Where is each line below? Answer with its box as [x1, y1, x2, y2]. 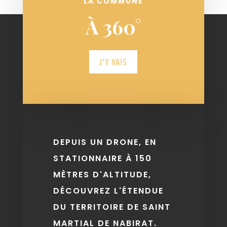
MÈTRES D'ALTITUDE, [53, 168, 152, 180]
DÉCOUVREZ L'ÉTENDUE [53, 184, 164, 197]
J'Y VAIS [99, 53, 128, 70]
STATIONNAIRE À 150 [53, 152, 152, 164]
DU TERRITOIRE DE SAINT [53, 201, 171, 213]
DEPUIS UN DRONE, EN [53, 136, 157, 148]
